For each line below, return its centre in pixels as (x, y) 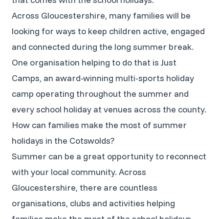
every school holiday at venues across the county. (109, 109)
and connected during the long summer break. (103, 47)
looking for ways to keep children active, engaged (108, 31)
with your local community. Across (79, 172)
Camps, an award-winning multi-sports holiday (103, 78)
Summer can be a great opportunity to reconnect (109, 156)
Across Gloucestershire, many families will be (101, 15)
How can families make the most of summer (99, 125)
